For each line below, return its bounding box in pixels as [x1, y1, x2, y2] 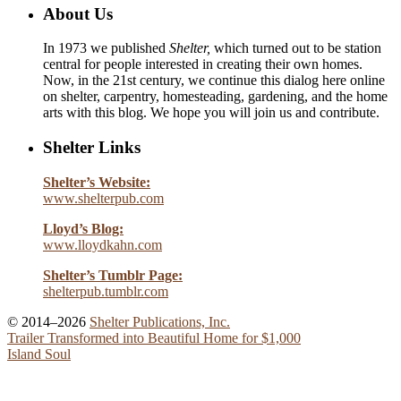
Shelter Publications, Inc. [90, 313, 230, 329]
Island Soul [7, 346, 71, 362]
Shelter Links [43, 138, 141, 157]
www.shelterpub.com [43, 190, 164, 206]
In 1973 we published [43, 40, 169, 56]
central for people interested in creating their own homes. [43, 56, 363, 73]
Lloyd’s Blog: [43, 220, 124, 236]
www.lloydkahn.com [43, 236, 162, 252]
